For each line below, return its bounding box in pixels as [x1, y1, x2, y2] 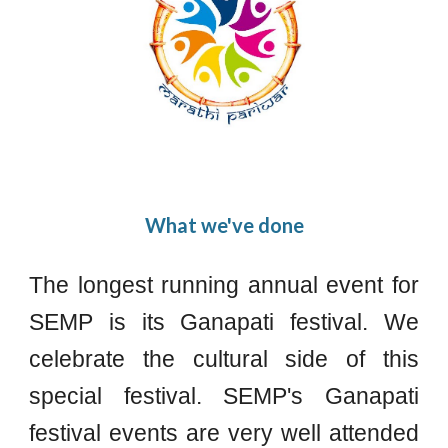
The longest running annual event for [29, 272, 419, 298]
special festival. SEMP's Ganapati [29, 383, 419, 409]
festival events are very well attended [29, 420, 419, 446]
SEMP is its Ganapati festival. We [29, 309, 419, 335]
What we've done [144, 213, 304, 237]
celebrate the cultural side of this [29, 346, 419, 372]
